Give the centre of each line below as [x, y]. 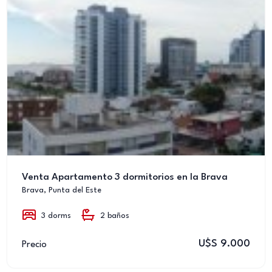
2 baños [115, 216]
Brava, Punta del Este [62, 190]
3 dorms [56, 216]
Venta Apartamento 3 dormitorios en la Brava [125, 177]
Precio [34, 244]
